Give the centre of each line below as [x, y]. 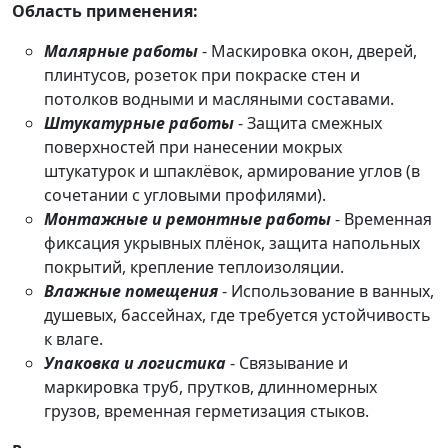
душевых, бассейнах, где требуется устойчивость [237, 315]
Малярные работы [121, 51]
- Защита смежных [308, 123]
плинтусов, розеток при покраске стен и [202, 75]
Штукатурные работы [139, 123]
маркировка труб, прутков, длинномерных [210, 387]
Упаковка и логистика [135, 363]
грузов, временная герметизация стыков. [206, 411]
